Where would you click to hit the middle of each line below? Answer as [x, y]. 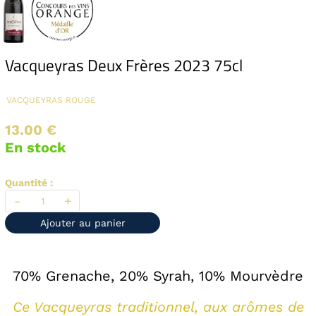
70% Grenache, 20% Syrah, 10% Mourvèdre [158, 276]
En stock [35, 148]
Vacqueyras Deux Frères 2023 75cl [124, 66]
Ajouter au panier [83, 223]
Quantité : [29, 183]
